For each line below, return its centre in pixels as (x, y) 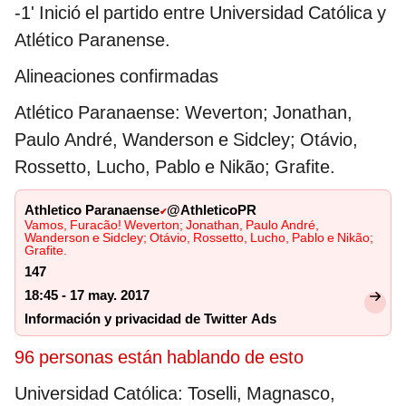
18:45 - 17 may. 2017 (87, 296)
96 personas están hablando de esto (159, 358)
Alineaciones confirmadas (116, 77)
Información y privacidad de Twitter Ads (150, 319)
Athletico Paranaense (92, 211)
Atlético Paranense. (92, 40)
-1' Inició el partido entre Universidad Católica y (200, 13)
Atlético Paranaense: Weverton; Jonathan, (184, 113)
